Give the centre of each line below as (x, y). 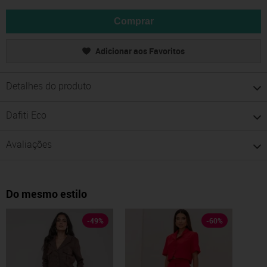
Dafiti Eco (26, 115)
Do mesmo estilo (46, 194)
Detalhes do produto (49, 86)
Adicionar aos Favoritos (140, 51)
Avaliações (29, 145)
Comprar (133, 21)
